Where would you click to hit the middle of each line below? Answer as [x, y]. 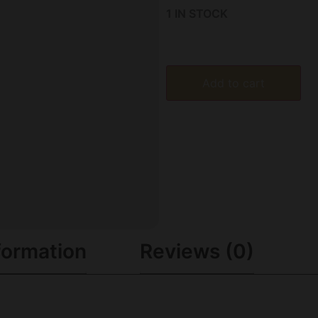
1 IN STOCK [197, 13]
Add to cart [234, 83]
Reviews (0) [197, 251]
